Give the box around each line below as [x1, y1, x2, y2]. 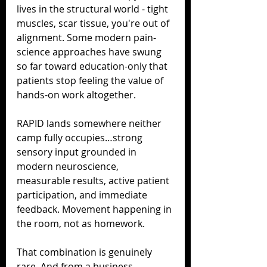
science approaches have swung [17, 45, 164, 58]
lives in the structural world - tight [17, 2, 170, 15]
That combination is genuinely [17, 245, 154, 259]
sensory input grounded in [17, 145, 139, 159]
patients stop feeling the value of [17, 73, 166, 87]
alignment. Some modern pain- [17, 30, 156, 44]
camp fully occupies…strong [17, 131, 145, 144]
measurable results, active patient [17, 173, 172, 187]
